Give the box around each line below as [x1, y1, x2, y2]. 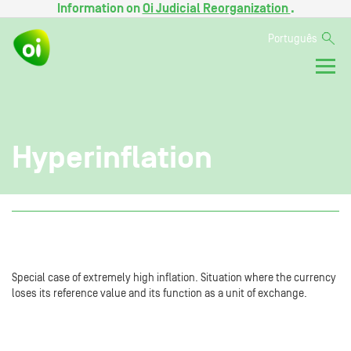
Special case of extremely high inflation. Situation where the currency [12, 272, 336, 284]
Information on [56, 2, 143, 15]
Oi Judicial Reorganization [142, 2, 291, 15]
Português [268, 34, 317, 45]
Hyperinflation [12, 141, 212, 173]
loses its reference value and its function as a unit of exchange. [12, 288, 307, 299]
